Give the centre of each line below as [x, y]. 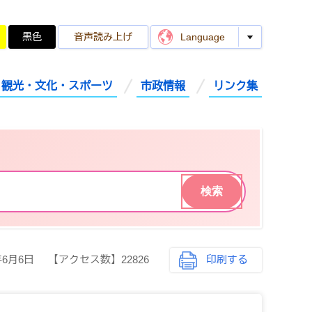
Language [203, 37]
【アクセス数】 [85, 260]
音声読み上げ [103, 37]
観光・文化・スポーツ [57, 86]
